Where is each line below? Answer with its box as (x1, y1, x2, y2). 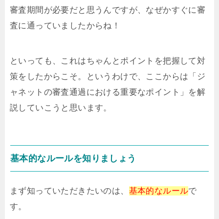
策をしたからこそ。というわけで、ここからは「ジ (10, 71, 206, 81)
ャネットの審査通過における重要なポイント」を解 (10, 87, 206, 97)
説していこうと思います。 (10, 103, 112, 112)
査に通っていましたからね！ (10, 21, 121, 30)
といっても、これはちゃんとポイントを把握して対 (10, 56, 206, 66)
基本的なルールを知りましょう (10, 153, 136, 163)
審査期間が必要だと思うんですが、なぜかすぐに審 (10, 5, 206, 15)
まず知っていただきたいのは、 (10, 186, 129, 196)
